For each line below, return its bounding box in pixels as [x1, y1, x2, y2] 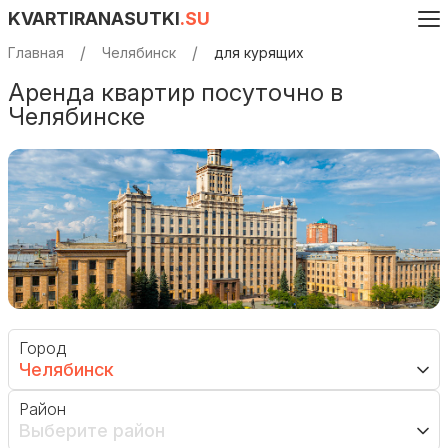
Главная [8, 44, 64, 61]
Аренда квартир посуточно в [8, 78, 343, 107]
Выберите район [19, 420, 165, 441]
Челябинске [8, 102, 145, 131]
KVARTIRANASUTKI [8, 8, 180, 29]
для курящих [214, 44, 304, 61]
